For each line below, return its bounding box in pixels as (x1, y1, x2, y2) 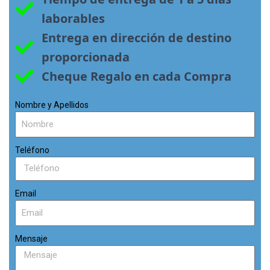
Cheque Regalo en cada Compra (41, 67, 231, 84)
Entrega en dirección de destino (41, 29, 231, 46)
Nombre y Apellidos (15, 99, 89, 110)
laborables (41, 10, 105, 27)
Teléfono (15, 145, 49, 155)
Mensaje (15, 233, 48, 243)
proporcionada (41, 48, 130, 65)
